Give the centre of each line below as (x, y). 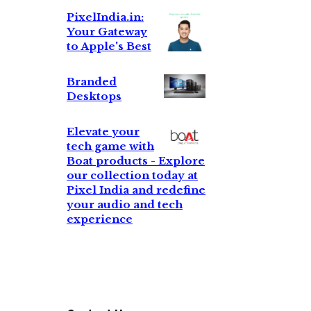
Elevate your (103, 132)
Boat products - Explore (136, 161)
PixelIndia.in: (105, 17)
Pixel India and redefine (136, 190)
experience (100, 219)
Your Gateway (107, 32)
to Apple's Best (109, 47)
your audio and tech (125, 205)
